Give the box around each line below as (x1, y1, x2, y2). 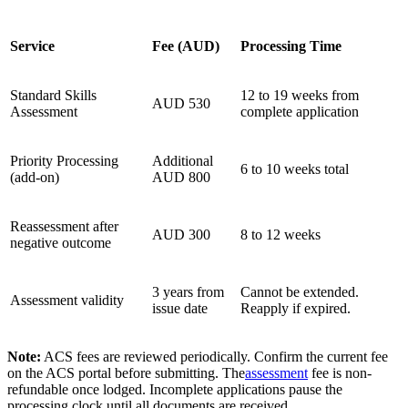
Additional (152, 152, 213, 168)
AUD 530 (152, 95, 210, 111)
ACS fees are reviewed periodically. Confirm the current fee (41, 348, 388, 364)
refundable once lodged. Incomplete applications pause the (7, 381, 342, 397)
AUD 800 (152, 168, 210, 185)
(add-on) (10, 168, 59, 185)
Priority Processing (10, 152, 118, 168)
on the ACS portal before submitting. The (7, 364, 245, 381)
